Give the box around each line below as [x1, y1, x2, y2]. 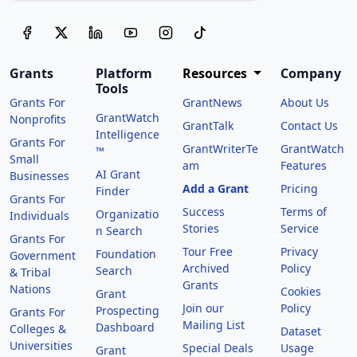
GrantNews [182, 94, 242, 110]
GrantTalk [182, 117, 233, 133]
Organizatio [96, 206, 159, 222]
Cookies [280, 283, 321, 299]
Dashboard [96, 319, 155, 335]
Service [280, 220, 319, 236]
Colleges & [10, 320, 66, 336]
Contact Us [280, 117, 338, 133]
